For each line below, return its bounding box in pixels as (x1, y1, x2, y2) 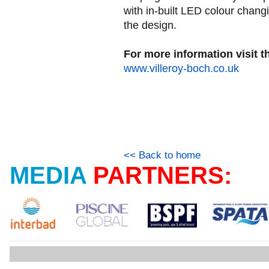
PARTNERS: (93, 162, 232, 189)
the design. (123, 19, 177, 31)
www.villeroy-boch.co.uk (123, 62, 239, 74)
